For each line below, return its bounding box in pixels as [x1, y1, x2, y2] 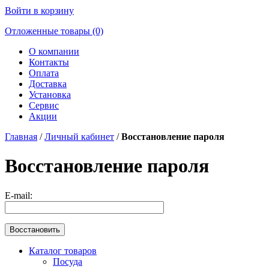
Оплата [29, 68, 59, 78]
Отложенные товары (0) [5, 26, 103, 36]
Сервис [29, 100, 59, 110]
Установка [29, 89, 71, 100]
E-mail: [5, 190, 32, 201]
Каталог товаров [29, 245, 97, 256]
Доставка [29, 79, 67, 89]
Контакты [29, 57, 69, 67]
